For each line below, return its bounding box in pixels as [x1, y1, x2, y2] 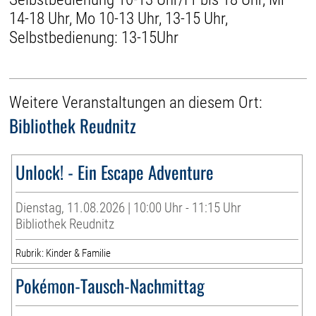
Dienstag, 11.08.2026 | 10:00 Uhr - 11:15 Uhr [16, 200, 242, 217]
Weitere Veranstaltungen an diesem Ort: [9, 93, 263, 113]
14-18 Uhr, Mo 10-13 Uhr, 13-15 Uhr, [9, 8, 229, 28]
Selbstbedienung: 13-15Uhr [9, 28, 179, 47]
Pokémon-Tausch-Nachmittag [16, 272, 205, 299]
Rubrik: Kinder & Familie [16, 247, 111, 260]
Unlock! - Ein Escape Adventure [16, 159, 214, 186]
